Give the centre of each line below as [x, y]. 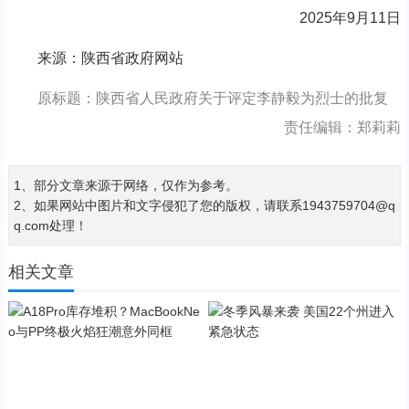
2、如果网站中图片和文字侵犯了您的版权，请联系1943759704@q [204, 206]
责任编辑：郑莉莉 [343, 128]
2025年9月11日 [336, 18]
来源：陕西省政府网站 [95, 58]
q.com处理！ [50, 226]
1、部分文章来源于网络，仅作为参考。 [126, 186]
